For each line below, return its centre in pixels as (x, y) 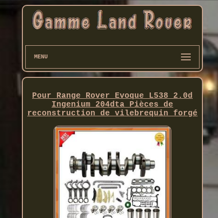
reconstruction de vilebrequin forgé (112, 114)
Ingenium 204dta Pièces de (112, 105)
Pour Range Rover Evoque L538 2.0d (112, 96)
